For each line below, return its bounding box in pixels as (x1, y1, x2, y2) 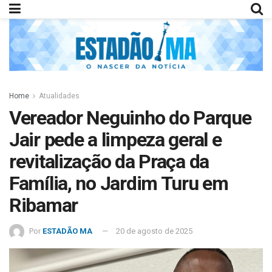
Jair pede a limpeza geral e (9, 127, 222, 151)
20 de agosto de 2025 (116, 226, 192, 236)
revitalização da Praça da (9, 149, 209, 173)
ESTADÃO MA (42, 226, 92, 236)
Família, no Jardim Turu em (9, 171, 228, 195)
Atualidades (39, 91, 80, 100)
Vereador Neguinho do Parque (9, 106, 251, 129)
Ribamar (9, 193, 78, 217)
